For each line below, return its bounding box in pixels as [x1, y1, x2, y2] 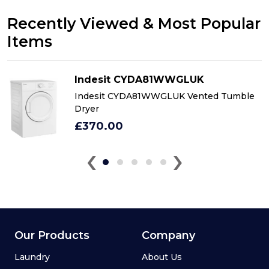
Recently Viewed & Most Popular [7, 14, 261, 32]
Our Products [14, 228, 89, 242]
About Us [142, 251, 182, 262]
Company [142, 228, 195, 242]
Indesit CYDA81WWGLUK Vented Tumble [74, 90, 255, 101]
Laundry [14, 251, 50, 262]
